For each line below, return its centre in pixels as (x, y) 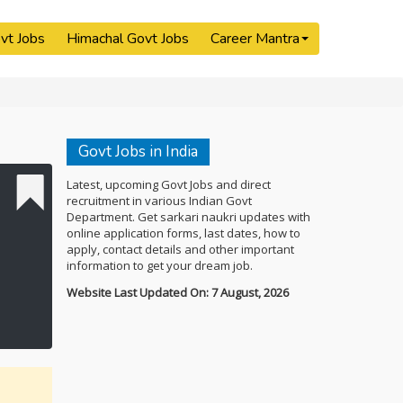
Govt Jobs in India (138, 152)
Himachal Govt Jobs (128, 39)
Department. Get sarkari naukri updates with (188, 217)
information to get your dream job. (159, 265)
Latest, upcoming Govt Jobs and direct (168, 184)
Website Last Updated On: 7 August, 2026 (177, 292)
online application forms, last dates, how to (183, 233)
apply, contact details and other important (180, 249)
